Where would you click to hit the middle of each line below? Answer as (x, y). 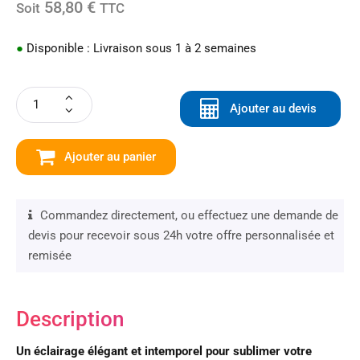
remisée (50, 255)
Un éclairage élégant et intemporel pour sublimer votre (164, 351)
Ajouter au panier (110, 156)
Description (70, 319)
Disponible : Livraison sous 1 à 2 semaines (140, 48)
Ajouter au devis (273, 108)
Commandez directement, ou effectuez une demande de (189, 215)
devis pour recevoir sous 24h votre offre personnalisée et (181, 235)
